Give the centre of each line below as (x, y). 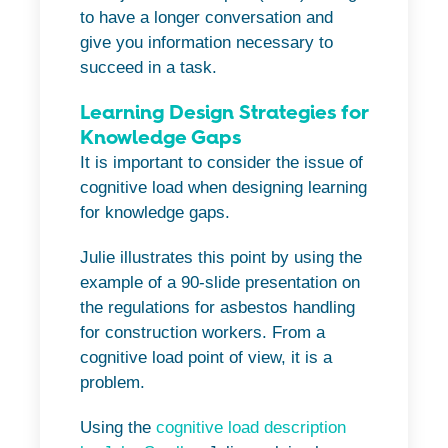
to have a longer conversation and (206, 18)
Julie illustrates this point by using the (221, 258)
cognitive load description (251, 428)
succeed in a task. (148, 68)
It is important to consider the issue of (221, 163)
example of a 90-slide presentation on (220, 283)
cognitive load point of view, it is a (206, 358)
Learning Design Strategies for (224, 112)
